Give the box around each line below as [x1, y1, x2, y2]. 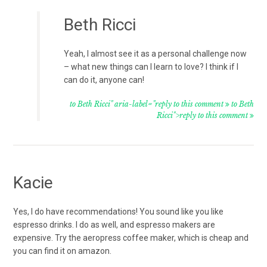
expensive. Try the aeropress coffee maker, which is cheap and [13, 232, 249, 243]
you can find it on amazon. [13, 246, 112, 256]
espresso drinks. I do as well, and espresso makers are [13, 219, 216, 229]
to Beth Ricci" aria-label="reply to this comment [69, 99, 225, 108]
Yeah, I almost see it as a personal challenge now [64, 48, 247, 58]
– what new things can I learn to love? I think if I [64, 61, 239, 72]
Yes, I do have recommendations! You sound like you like [13, 206, 224, 216]
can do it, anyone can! [64, 74, 145, 85]
